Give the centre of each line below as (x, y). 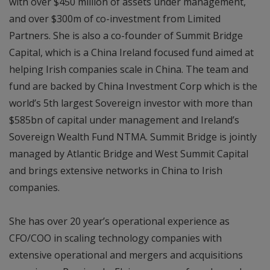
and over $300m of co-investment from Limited (115, 18)
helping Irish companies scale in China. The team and (129, 69)
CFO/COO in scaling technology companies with (115, 238)
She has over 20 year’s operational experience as (119, 221)
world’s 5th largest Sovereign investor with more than (131, 103)
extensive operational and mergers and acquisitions (126, 255)
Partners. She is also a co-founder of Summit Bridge (126, 35)
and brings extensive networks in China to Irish (116, 170)
